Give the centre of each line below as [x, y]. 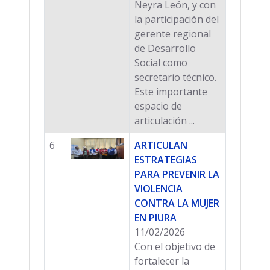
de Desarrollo [165, 48]
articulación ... [165, 120]
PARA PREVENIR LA [177, 174]
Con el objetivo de [175, 246]
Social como [161, 62]
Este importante [171, 91]
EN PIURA [155, 217]
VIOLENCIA [159, 188]
